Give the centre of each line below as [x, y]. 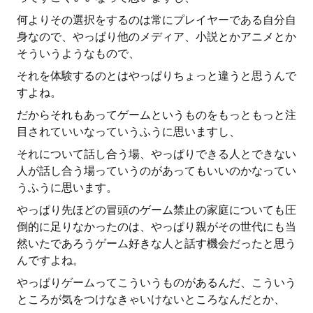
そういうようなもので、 [78, 53]
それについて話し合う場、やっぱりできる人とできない [156, 154]
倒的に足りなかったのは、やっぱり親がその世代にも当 [156, 227]
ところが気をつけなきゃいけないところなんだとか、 [151, 299]
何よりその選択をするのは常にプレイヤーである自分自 [156, 20]
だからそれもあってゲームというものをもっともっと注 [156, 115]
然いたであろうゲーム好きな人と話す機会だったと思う [156, 243]
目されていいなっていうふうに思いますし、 [129, 132]
